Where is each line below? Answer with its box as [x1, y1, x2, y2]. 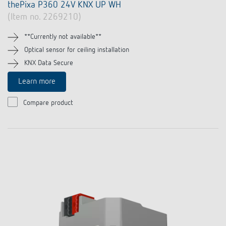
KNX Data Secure [24, 60, 73, 67]
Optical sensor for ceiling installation [24, 46, 129, 54]
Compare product [23, 99, 73, 107]
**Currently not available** [24, 33, 101, 41]
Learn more [18, 78, 55, 86]
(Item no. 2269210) [8, 13, 81, 22]
